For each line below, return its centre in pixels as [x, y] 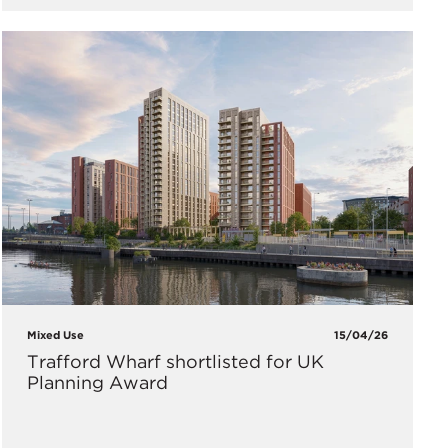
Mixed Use [55, 334]
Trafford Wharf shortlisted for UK [175, 361]
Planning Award [97, 382]
